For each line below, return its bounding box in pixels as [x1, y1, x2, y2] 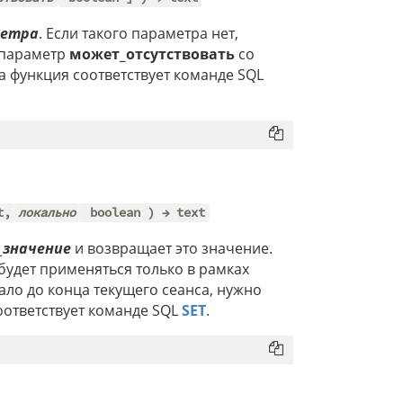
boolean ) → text [83, 204, 206, 221]
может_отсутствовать [69, 43, 235, 64]
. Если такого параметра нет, [39, 22, 238, 43]
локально [18, 204, 76, 221]
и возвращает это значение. [71, 237, 273, 258]
